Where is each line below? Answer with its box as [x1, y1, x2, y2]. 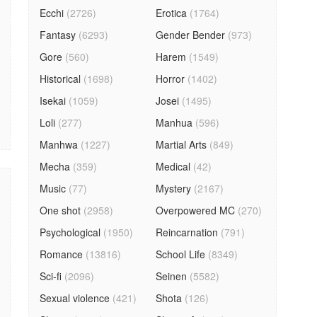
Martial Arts [156, 137, 207, 151]
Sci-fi [39, 269, 62, 283]
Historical [39, 71, 81, 86]
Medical [156, 159, 191, 173]
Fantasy [39, 28, 76, 42]
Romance [39, 247, 83, 261]
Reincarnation [156, 225, 219, 239]
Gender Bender [156, 28, 226, 42]
